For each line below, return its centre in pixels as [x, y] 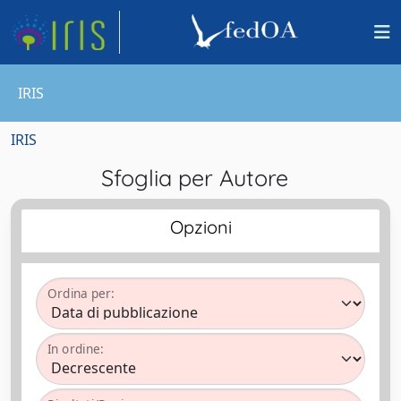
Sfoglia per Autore [200, 178]
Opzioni [200, 227]
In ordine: [76, 349]
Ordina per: [81, 294]
